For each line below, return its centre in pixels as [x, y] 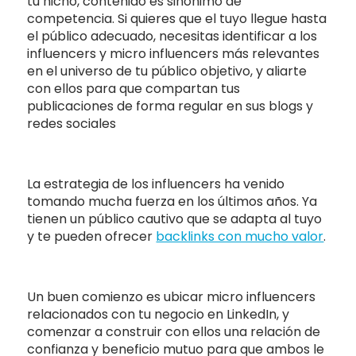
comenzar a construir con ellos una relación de [174, 331]
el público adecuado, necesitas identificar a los [172, 36]
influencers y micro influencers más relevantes [174, 53]
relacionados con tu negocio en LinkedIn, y [159, 314]
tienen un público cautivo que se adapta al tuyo [175, 219]
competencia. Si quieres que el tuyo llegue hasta [177, 18]
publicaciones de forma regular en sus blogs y [170, 106]
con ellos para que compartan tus [134, 88]
